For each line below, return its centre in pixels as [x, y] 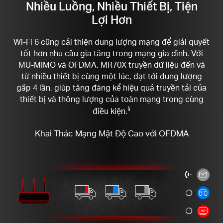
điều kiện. [110, 111]
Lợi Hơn [111, 19]
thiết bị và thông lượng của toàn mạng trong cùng [111, 99]
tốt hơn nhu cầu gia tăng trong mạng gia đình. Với [111, 54]
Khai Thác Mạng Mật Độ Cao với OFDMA [111, 133]
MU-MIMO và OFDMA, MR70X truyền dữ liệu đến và [111, 65]
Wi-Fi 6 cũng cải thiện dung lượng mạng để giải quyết [111, 42]
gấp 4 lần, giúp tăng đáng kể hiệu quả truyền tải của [111, 88]
